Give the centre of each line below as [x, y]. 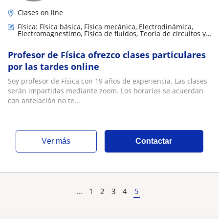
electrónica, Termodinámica [63, 40]
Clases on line [40, 12]
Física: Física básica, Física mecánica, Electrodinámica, [105, 27]
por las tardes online [54, 66]
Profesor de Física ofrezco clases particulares [107, 55]
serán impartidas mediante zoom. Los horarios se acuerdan [106, 91]
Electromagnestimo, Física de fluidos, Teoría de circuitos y [112, 33]
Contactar [154, 141]
